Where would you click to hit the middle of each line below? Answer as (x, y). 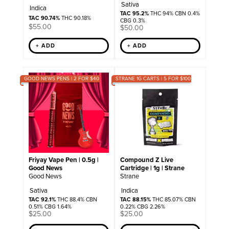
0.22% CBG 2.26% (142, 207)
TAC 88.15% (135, 200)
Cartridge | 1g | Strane (152, 168)
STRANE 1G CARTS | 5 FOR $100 (153, 78)
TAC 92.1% (42, 200)
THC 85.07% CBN (173, 200)
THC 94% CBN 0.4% (174, 13)
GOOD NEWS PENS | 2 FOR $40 (61, 78)
